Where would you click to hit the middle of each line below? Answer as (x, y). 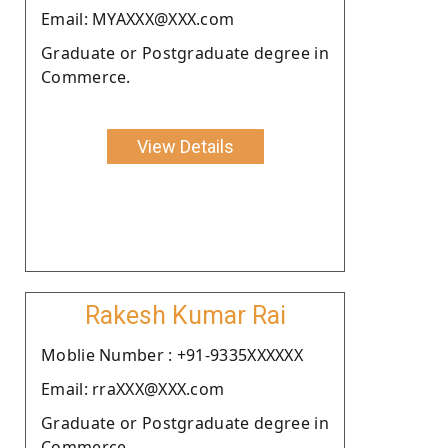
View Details (185, 146)
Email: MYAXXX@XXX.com (138, 18)
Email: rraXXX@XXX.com (133, 388)
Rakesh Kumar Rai (185, 315)
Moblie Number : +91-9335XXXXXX (172, 354)
